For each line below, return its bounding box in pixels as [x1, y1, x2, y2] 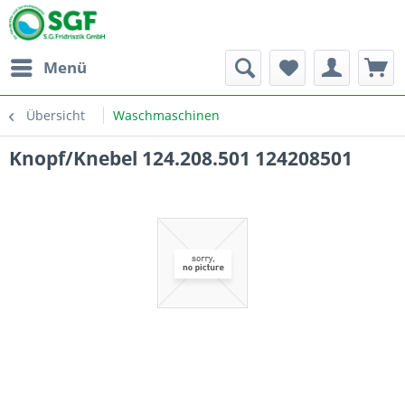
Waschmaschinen [113, 107, 220, 124]
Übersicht [26, 107, 85, 124]
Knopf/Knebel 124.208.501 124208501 [9, 146, 353, 171]
